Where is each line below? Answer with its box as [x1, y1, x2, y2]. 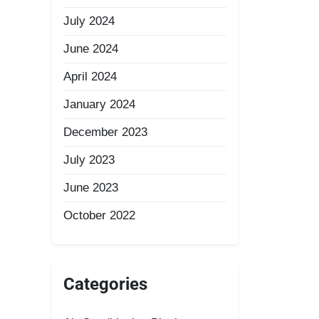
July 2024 [63, 14, 115, 28]
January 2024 [63, 98, 135, 111]
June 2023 [63, 181, 118, 194]
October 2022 [63, 209, 135, 222]
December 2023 [63, 125, 147, 139]
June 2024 [63, 42, 118, 56]
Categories [63, 274, 147, 294]
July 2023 [63, 153, 115, 167]
